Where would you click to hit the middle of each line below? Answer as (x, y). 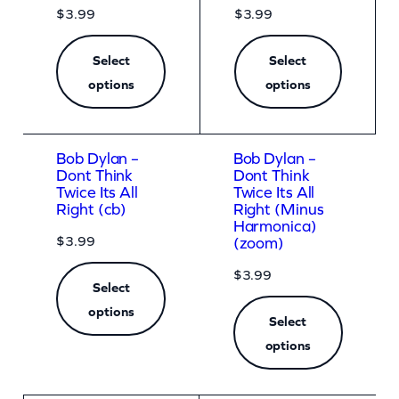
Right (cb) (92, 209)
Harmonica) (275, 226)
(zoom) (259, 243)
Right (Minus (278, 209)
